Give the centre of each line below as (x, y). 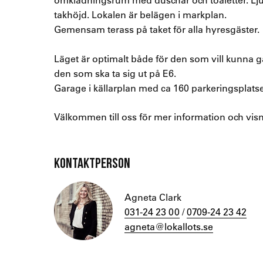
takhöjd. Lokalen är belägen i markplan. (140, 14)
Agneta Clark (153, 197)
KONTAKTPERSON (92, 163)
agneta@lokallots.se (169, 227)
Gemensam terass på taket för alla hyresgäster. (157, 29)
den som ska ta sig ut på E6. (115, 73)
